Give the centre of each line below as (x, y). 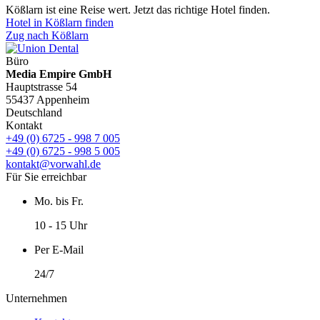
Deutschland (34, 112)
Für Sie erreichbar (46, 176)
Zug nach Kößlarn (47, 35)
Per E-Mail (59, 249)
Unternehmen (36, 298)
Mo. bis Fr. (59, 201)
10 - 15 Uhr (61, 225)
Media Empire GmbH (59, 74)
